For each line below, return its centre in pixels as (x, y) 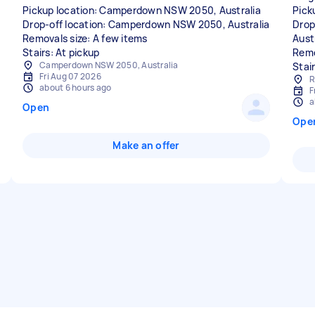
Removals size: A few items (85, 38)
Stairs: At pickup (61, 52)
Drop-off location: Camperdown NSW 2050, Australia (146, 24)
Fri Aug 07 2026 (70, 76)
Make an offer (146, 145)
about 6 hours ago (76, 88)
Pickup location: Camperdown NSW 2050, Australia (142, 10)
